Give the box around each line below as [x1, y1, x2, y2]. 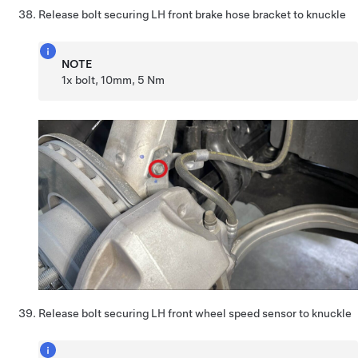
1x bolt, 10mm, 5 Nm [62, 73, 165, 86]
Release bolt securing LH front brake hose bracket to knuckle [38, 7, 346, 21]
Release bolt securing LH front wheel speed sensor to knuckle [38, 307, 352, 320]
